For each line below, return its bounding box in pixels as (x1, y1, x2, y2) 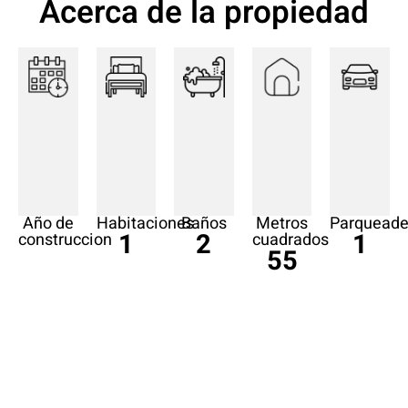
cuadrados (251, 227, 329, 252)
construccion (18, 227, 112, 252)
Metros (256, 210, 309, 236)
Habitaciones (96, 210, 194, 236)
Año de (22, 210, 74, 236)
